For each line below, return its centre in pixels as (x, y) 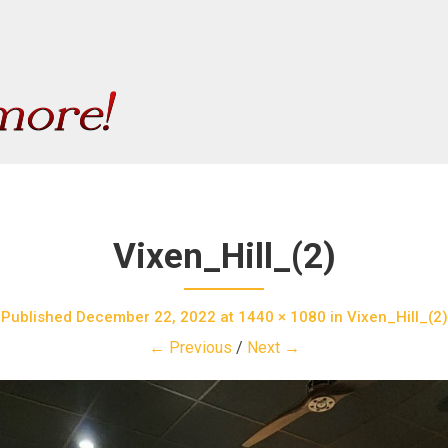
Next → (273, 347)
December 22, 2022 (145, 317)
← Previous (190, 347)
